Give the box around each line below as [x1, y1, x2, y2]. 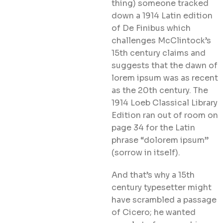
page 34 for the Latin [111, 122, 195, 133]
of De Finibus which [111, 23, 191, 34]
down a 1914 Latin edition [111, 10, 213, 21]
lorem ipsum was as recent [111, 73, 218, 84]
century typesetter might [111, 182, 212, 193]
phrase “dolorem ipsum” [111, 135, 209, 146]
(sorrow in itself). [111, 147, 180, 158]
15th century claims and [111, 48, 206, 59]
